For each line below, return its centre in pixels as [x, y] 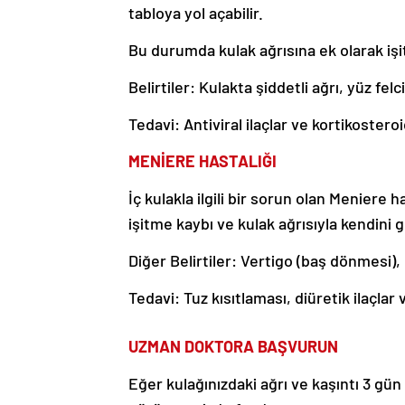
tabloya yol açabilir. [196, 13]
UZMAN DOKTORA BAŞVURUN [233, 347]
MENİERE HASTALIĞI [202, 161]
